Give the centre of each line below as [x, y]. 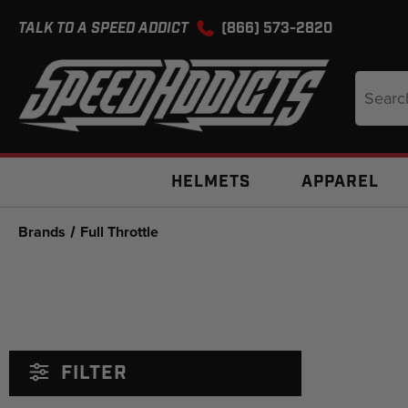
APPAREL [340, 182]
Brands [42, 232]
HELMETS [211, 182]
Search [376, 80]
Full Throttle [120, 232]
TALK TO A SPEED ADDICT [105, 29]
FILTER [92, 373]
